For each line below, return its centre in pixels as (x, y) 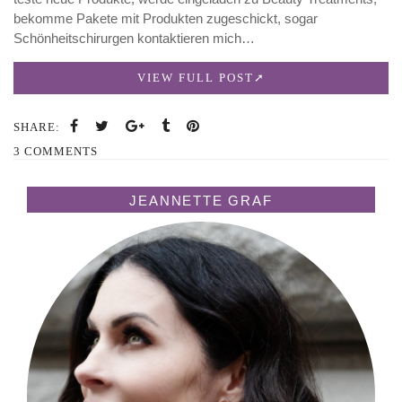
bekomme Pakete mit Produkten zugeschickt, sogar (166, 18)
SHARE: (37, 127)
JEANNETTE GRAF (201, 200)
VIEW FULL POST (195, 77)
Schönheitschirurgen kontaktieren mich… (134, 38)
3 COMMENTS (56, 151)
